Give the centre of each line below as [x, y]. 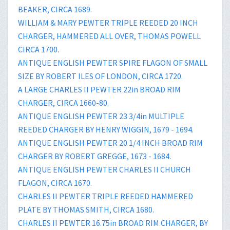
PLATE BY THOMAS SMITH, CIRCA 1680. [86, 209]
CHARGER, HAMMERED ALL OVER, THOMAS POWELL [109, 36]
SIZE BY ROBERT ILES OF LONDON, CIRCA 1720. [100, 76]
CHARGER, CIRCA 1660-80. [63, 102]
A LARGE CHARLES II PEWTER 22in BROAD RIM [99, 89]
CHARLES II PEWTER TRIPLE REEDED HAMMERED [106, 196]
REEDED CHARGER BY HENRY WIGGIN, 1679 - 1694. [106, 129]
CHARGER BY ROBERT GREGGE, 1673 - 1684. [94, 156]
